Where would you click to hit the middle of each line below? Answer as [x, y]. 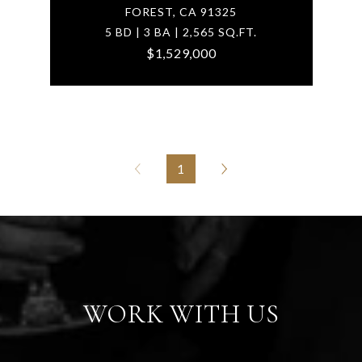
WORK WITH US [181, 314]
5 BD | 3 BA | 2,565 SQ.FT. [181, 32]
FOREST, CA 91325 [181, 11]
